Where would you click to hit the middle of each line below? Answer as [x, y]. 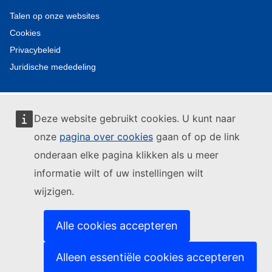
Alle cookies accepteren [117, 226]
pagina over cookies [106, 137]
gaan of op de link [196, 137]
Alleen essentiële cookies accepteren [150, 257]
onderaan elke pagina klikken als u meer [126, 155]
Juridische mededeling [53, 66]
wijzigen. [54, 191]
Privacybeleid [35, 49]
